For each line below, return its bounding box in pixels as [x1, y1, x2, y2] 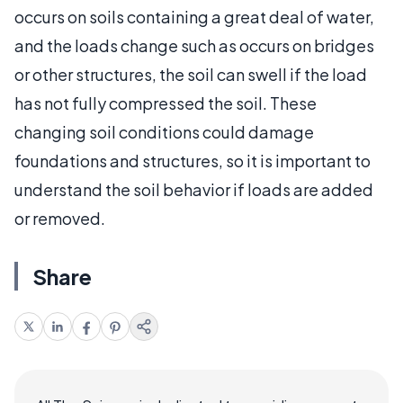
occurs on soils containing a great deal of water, [14, 5, 374, 27]
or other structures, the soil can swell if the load [14, 63, 367, 85]
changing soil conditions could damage [14, 121, 314, 142]
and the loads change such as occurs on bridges [14, 34, 374, 56]
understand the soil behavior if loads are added [14, 178, 373, 200]
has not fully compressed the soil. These [14, 92, 317, 113]
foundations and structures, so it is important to [14, 149, 371, 171]
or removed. [14, 207, 105, 228]
